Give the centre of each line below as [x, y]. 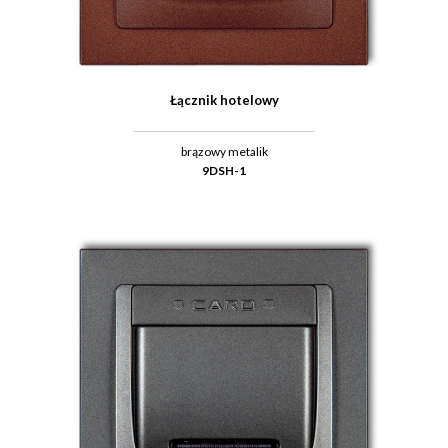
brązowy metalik [224, 151]
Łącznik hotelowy [224, 99]
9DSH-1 [224, 170]
